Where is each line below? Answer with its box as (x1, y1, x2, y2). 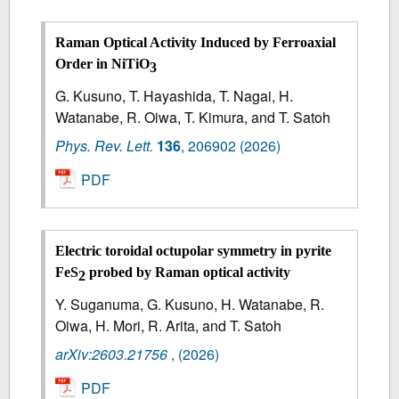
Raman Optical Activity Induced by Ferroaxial (55, 34, 337, 50)
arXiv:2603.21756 (55, 344, 168, 365)
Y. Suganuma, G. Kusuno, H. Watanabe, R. (55, 294, 325, 315)
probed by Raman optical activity (85, 265, 291, 281)
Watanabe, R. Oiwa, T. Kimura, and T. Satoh (55, 106, 331, 127)
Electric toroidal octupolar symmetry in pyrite (55, 243, 332, 259)
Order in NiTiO (55, 55, 151, 71)
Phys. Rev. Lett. (55, 134, 154, 156)
